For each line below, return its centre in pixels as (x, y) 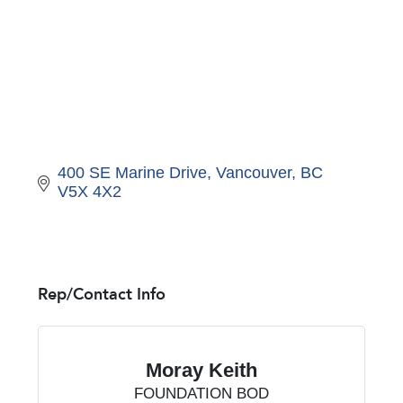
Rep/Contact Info (101, 295)
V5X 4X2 (90, 192)
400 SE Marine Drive (133, 173)
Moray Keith (201, 371)
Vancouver (254, 173)
